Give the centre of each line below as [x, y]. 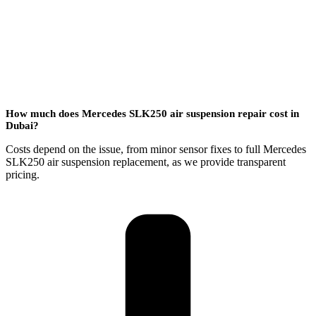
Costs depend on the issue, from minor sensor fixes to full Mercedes [156, 149]
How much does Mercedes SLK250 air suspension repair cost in [152, 113]
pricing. [23, 174]
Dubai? [22, 125]
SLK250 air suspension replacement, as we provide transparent [146, 162]
